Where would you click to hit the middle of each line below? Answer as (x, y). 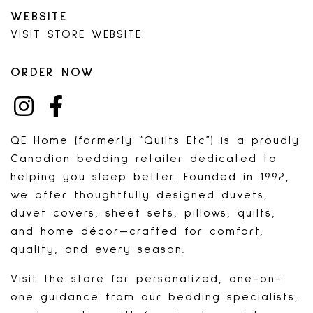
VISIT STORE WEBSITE (76, 34)
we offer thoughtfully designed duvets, (139, 195)
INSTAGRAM (60, 114)
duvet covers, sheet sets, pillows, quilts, (143, 213)
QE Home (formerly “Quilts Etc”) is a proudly (155, 140)
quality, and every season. (98, 249)
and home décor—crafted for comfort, (137, 231)
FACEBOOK (94, 114)
